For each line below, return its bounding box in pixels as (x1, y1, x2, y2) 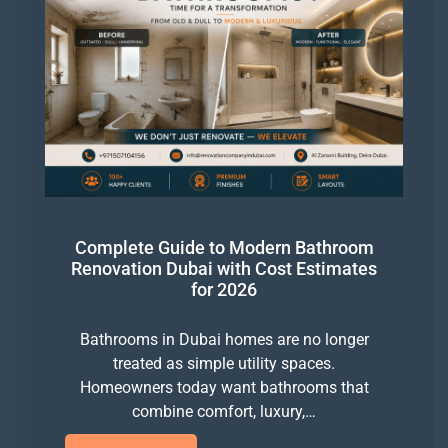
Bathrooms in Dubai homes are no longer (79, 330, 369, 350)
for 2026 (191, 279, 257, 301)
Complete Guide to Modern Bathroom (74, 237, 374, 259)
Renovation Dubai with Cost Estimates (71, 258, 377, 280)
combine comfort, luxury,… (132, 402, 316, 422)
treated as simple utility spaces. (113, 354, 335, 374)
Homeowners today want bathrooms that (79, 378, 369, 398)
